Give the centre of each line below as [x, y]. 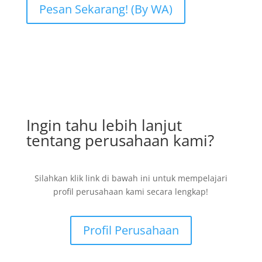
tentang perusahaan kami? [120, 140]
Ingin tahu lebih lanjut [104, 125]
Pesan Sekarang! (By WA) [106, 9]
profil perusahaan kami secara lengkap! [131, 192]
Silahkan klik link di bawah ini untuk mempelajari [131, 178]
